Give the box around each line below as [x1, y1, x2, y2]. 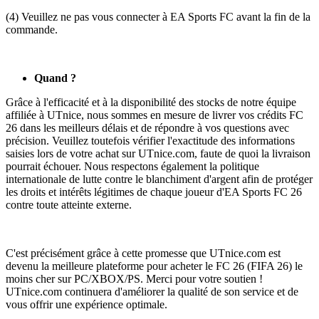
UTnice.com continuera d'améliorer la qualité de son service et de [6, 285, 298, 298]
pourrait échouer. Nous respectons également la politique [6, 159, 259, 172]
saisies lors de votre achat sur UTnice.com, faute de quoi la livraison [6, 147, 310, 159]
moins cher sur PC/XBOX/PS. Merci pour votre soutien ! [6, 272, 263, 285]
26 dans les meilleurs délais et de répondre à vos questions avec [6, 121, 289, 134]
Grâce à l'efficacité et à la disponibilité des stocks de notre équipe [6, 95, 296, 108]
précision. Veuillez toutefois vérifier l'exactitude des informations [6, 134, 295, 147]
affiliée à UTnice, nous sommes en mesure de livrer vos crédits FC [6, 108, 303, 121]
